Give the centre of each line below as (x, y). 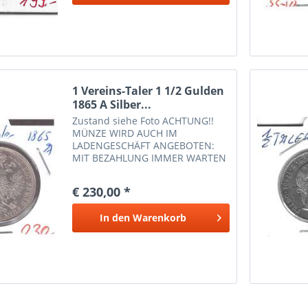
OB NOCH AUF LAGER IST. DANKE (148, 170)
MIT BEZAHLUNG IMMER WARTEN (150, 157)
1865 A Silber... (112, 104)
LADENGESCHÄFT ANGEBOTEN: (144, 145)
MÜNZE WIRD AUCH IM (125, 133)
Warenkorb (159, 217)
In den (114, 217)
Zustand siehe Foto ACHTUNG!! (143, 120)
